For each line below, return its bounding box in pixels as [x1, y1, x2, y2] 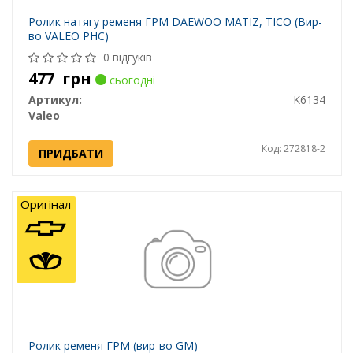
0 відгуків [102, 50, 152, 65]
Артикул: [28, 92, 82, 108]
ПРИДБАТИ [38, 146, 103, 162]
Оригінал [20, 196, 71, 213]
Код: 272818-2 [261, 142, 325, 156]
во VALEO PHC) [28, 28, 109, 44]
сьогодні [106, 72, 155, 88]
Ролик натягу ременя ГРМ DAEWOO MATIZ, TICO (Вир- [28, 14, 322, 30]
